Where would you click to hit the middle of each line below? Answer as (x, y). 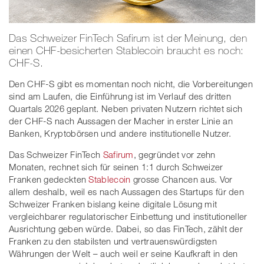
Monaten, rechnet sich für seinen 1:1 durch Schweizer (116, 166)
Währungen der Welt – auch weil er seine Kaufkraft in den (123, 253)
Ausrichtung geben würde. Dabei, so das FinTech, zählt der (126, 228)
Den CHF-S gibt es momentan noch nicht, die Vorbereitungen (131, 83)
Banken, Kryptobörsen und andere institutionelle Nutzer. (120, 133)
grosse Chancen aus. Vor (181, 179)
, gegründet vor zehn (174, 154)
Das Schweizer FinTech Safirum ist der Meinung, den (128, 37)
